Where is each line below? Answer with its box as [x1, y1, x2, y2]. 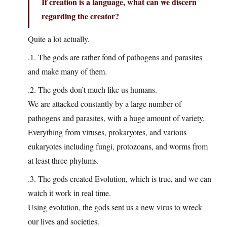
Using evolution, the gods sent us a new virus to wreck [28, 202, 202, 213]
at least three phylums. [28, 155, 99, 166]
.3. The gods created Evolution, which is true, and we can [28, 173, 211, 184]
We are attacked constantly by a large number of [28, 98, 181, 109]
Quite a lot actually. [28, 33, 90, 45]
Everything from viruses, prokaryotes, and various [28, 127, 186, 138]
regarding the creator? [42, 10, 119, 22]
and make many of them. [28, 66, 107, 77]
